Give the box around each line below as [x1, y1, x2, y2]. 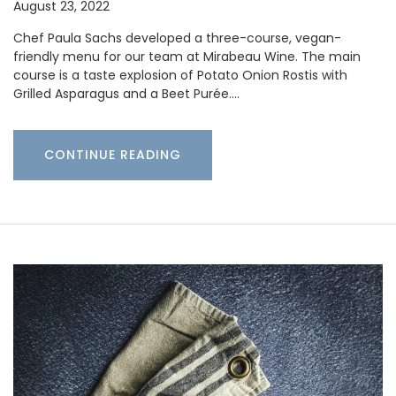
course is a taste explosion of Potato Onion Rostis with [13, 66, 347, 85]
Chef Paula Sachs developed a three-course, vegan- [13, 29, 341, 48]
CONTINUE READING [44, 146, 181, 164]
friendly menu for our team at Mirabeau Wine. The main [13, 48, 361, 66]
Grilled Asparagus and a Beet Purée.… [13, 85, 240, 103]
